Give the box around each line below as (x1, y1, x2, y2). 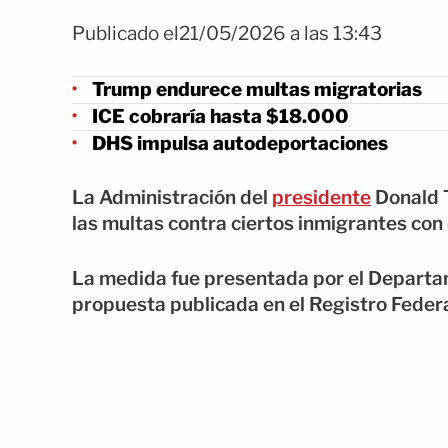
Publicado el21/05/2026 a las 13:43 (72, 22, 382, 45)
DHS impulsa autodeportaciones (92, 131, 388, 155)
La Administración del (72, 186, 272, 209)
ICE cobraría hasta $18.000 (92, 104, 349, 128)
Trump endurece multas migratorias (92, 77, 422, 101)
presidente (272, 186, 371, 209)
